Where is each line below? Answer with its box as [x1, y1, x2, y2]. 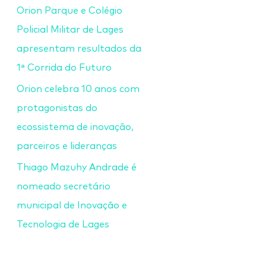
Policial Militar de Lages [17, 25, 123, 34]
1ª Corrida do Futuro [17, 63, 112, 72]
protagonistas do [17, 103, 97, 113]
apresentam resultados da [17, 44, 141, 53]
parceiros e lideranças [17, 141, 117, 151]
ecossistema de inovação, [17, 122, 134, 132]
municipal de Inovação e [17, 201, 127, 210]
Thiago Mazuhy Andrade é [17, 163, 137, 172]
